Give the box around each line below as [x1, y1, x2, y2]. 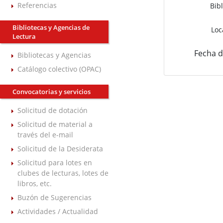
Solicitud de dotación [17, 105, 88, 115]
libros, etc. [17, 179, 52, 189]
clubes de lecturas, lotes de [17, 168, 109, 178]
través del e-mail [17, 129, 73, 139]
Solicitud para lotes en [17, 158, 92, 168]
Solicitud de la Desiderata [17, 143, 103, 153]
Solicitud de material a [17, 119, 93, 129]
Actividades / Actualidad [17, 207, 98, 217]
